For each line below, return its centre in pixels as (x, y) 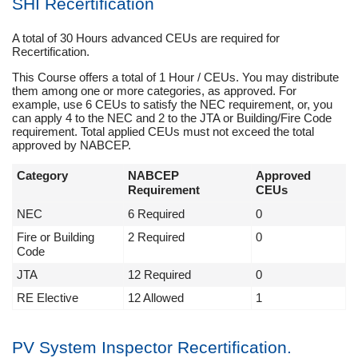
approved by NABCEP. (72, 145)
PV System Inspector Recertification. (152, 347)
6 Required (156, 213)
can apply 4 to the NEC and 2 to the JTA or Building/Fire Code (172, 117)
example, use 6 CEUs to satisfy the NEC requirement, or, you (172, 104)
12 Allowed (156, 297)
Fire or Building (56, 237)
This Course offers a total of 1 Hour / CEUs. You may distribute (175, 77)
